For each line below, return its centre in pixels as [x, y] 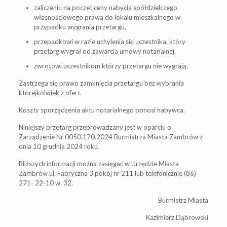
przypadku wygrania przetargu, [80, 27]
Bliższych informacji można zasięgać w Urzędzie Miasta [99, 163]
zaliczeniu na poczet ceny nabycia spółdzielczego [105, 7]
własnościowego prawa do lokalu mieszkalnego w [107, 17]
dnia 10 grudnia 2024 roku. [59, 146]
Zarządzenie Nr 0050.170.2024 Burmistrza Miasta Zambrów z [110, 137]
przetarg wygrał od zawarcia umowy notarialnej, [105, 51]
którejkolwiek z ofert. [50, 92]
